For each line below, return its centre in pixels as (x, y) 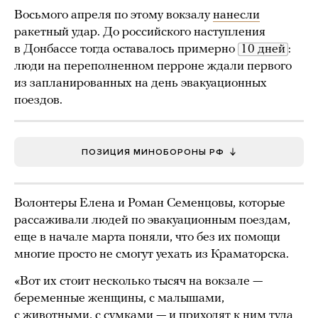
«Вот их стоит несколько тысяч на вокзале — (138, 281)
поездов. (38, 100)
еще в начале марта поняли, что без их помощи (147, 237)
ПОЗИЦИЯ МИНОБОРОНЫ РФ (153, 152)
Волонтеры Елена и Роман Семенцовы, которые (150, 203)
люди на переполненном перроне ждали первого (153, 66)
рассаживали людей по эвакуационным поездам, (152, 220)
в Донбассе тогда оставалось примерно (126, 49)
